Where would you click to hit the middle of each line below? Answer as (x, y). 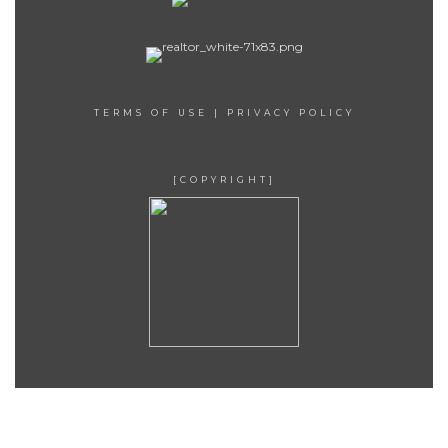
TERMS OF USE (150, 112)
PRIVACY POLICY (290, 112)
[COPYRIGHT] (224, 179)
